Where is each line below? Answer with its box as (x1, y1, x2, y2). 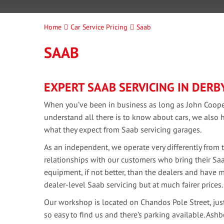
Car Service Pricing (70, 22, 127, 31)
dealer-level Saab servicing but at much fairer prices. (44, 179, 223, 189)
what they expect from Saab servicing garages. (44, 124, 201, 134)
